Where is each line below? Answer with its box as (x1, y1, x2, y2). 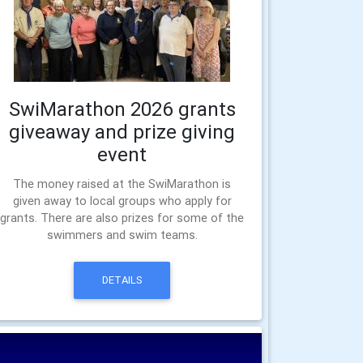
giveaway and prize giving (9, 120, 236, 143)
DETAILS (101, 273, 143, 288)
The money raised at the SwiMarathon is (13, 177, 232, 191)
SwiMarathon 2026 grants (8, 97, 236, 121)
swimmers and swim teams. (46, 228, 198, 242)
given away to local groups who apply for (12, 194, 232, 208)
